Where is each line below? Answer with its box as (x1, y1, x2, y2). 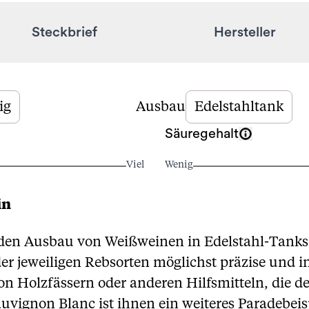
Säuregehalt (165, 127, 239, 141)
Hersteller (213, 26, 276, 39)
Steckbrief (32, 26, 97, 39)
